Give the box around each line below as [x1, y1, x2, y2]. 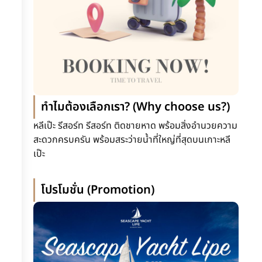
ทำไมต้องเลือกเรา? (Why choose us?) [40, 98, 230, 116]
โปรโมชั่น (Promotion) [40, 181, 154, 199]
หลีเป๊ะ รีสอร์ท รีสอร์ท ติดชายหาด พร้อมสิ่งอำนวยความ [33, 119, 237, 133]
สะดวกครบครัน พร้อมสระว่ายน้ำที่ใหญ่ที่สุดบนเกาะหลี [33, 133, 230, 147]
